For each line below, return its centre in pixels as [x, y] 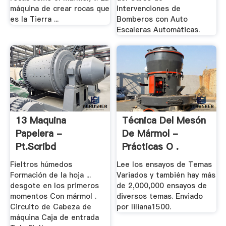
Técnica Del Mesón [164, 121]
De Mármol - [150, 134]
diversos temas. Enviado [160, 196]
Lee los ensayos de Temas [164, 164]
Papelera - [39, 134]
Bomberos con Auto [152, 19]
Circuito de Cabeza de [50, 207]
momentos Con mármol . [53, 196]
